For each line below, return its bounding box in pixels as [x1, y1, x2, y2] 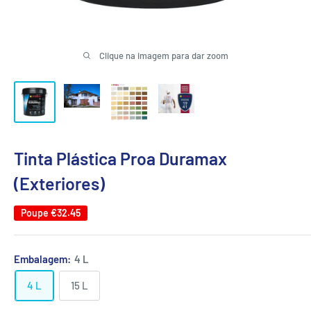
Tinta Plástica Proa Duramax [14, 148, 227, 169]
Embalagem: [14, 253, 73, 266]
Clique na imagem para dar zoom [99, 50, 228, 61]
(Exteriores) [14, 173, 105, 194]
